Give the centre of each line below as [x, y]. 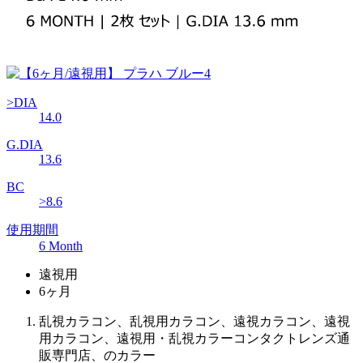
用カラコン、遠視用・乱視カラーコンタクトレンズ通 [194, 339]
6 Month [61, 246]
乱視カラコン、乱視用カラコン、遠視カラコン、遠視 [194, 322]
